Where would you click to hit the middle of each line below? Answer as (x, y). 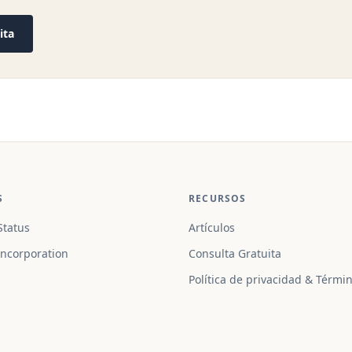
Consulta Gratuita (235, 253)
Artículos (212, 227)
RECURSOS (218, 198)
